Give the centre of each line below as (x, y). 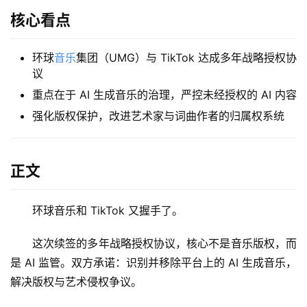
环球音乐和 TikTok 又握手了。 (108, 211)
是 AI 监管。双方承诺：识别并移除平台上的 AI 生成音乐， (153, 263)
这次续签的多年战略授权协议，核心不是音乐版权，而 (164, 244)
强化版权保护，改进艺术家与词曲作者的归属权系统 (158, 116)
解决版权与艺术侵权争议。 (76, 282)
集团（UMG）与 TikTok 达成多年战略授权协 (186, 58)
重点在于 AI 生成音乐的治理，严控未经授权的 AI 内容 (164, 95)
